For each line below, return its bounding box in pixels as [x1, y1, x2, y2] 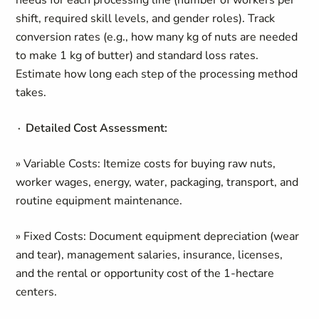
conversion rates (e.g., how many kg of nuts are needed [16, 29, 298, 45]
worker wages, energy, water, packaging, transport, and [16, 174, 299, 190]
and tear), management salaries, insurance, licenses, [16, 247, 283, 263]
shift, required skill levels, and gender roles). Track [16, 11, 276, 26]
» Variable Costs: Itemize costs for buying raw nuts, [16, 156, 276, 172]
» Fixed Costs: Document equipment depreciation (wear [16, 229, 300, 244]
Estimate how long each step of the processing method [16, 66, 298, 82]
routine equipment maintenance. [16, 193, 183, 209]
